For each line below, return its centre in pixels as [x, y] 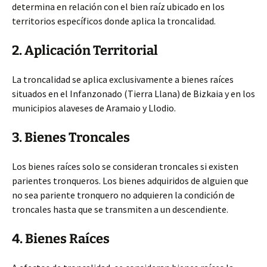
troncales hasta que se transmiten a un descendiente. [120, 209]
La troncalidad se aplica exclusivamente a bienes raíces [123, 79]
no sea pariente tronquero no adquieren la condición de [123, 195]
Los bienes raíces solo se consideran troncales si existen [125, 166]
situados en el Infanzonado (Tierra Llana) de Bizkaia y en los [133, 94]
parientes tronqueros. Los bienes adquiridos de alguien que [130, 181]
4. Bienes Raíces [61, 239]
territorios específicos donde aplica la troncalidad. [114, 21]
